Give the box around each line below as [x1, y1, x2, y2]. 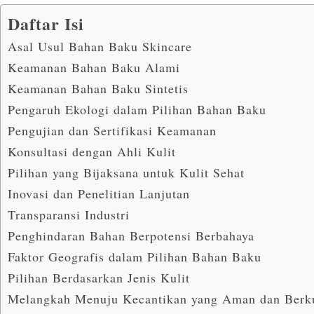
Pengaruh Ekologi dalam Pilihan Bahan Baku [8, 100, 266, 118]
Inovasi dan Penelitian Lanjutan [8, 184, 190, 202]
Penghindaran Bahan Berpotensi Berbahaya [8, 226, 254, 244]
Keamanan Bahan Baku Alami [8, 58, 180, 76]
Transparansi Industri [8, 205, 130, 223]
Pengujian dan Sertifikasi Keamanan [8, 121, 217, 139]
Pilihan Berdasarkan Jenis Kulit [8, 268, 190, 286]
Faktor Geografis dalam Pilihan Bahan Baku [8, 247, 261, 265]
